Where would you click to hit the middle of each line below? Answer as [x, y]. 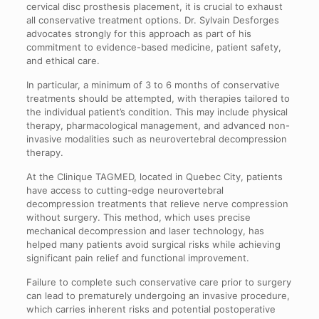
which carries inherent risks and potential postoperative [151, 309]
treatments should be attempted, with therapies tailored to [158, 98]
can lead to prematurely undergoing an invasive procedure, [158, 295]
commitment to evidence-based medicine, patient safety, [153, 47]
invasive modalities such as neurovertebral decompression [156, 138]
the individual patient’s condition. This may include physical [157, 111]
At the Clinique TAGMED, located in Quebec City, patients [154, 176]
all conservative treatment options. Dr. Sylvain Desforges [152, 20]
